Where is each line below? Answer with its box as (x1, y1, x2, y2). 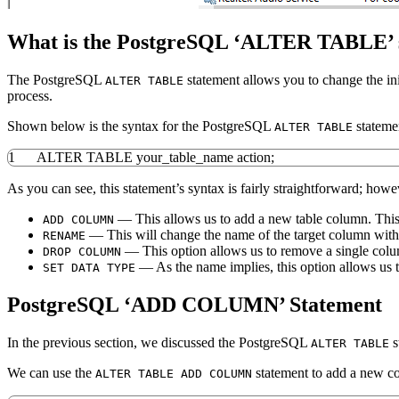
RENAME (43, 229, 85, 243)
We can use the (7, 365, 95, 381)
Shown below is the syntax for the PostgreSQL (7, 118, 274, 134)
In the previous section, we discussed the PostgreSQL (7, 335, 311, 351)
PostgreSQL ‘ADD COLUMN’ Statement (7, 293, 382, 317)
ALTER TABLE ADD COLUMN (95, 367, 252, 381)
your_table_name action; (133, 150, 274, 166)
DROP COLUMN (43, 245, 121, 259)
